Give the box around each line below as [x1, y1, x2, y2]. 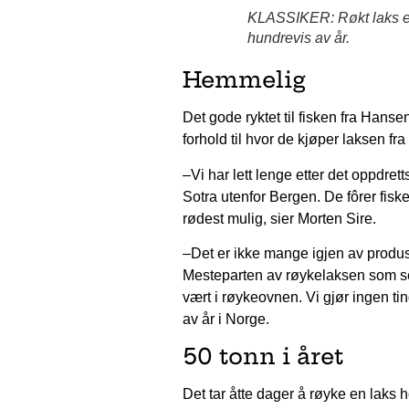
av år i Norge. [182, 310, 269, 327]
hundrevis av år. [247, 30, 351, 47]
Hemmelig [182, 66, 306, 94]
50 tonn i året [182, 342, 343, 371]
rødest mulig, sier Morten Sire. [182, 210, 376, 226]
